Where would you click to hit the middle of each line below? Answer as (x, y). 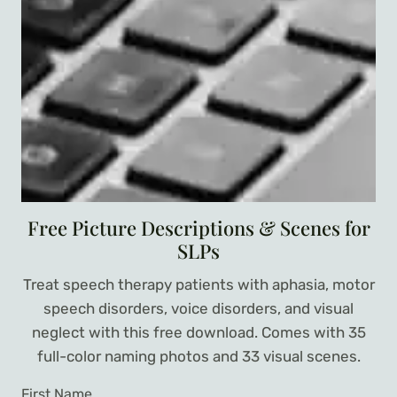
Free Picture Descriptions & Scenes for (198, 227)
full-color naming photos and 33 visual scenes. (198, 356)
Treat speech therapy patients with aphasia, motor (198, 284)
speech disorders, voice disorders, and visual (198, 308)
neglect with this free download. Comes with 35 (198, 332)
